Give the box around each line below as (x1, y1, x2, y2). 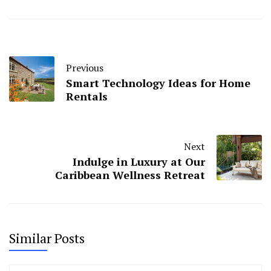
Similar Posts (9, 229, 85, 247)
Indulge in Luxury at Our (73, 154, 205, 169)
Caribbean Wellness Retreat (55, 167, 205, 182)
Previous (66, 60, 103, 74)
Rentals (66, 88, 108, 103)
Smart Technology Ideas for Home (66, 75, 250, 90)
